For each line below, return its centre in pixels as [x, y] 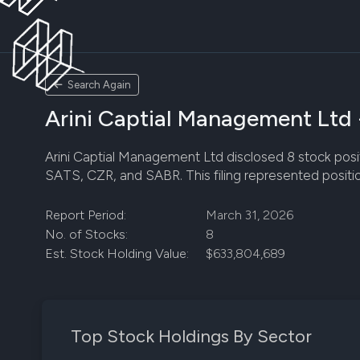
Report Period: [86, 215]
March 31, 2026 [250, 215]
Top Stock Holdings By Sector [191, 336]
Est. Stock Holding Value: [117, 254]
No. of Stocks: [86, 234]
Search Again [99, 85]
